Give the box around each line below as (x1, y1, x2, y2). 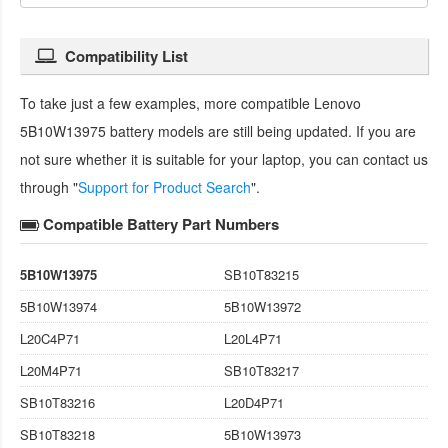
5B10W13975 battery (20, 120, 154, 141)
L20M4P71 (20, 360, 82, 380)
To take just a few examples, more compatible (20, 92, 314, 113)
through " (20, 176, 78, 197)
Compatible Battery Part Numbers (43, 212, 279, 235)
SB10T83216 (20, 392, 95, 412)
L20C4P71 (20, 328, 80, 348)
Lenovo (314, 92, 361, 113)
